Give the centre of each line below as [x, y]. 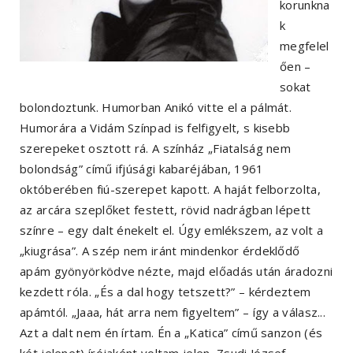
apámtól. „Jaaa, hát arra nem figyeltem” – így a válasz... [173, 312]
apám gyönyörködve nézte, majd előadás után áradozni [176, 271]
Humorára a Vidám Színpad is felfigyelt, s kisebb [155, 128]
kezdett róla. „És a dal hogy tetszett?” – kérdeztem [165, 292]
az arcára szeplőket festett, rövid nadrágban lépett [165, 210]
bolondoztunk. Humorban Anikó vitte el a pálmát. [156, 108]
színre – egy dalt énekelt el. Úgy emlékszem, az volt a [172, 230]
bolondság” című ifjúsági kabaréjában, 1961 [142, 169]
